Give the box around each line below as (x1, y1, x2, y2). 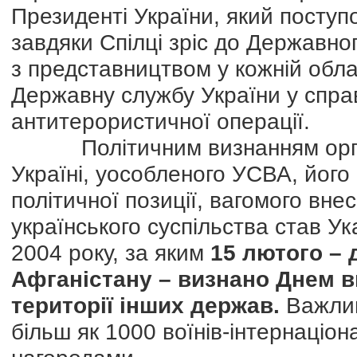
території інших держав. (11, 292, 280, 318)
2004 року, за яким (11, 240, 210, 265)
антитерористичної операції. (11, 108, 310, 134)
